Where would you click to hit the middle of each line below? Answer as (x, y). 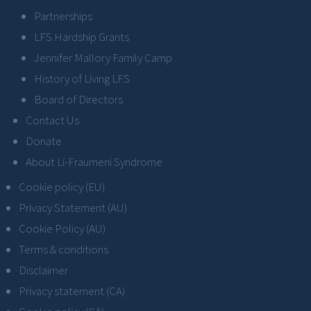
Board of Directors (78, 99)
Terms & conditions (64, 249)
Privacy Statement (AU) (73, 207)
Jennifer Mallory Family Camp (103, 57)
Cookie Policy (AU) (62, 228)
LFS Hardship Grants (82, 36)
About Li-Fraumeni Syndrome (94, 161)
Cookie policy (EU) (62, 186)
